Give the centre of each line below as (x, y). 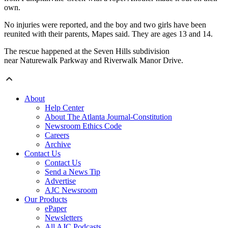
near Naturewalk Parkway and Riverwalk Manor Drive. (94, 61)
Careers (57, 135)
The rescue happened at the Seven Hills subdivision (87, 51)
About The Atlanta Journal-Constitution (108, 117)
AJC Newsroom (71, 190)
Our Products (46, 199)
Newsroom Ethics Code (83, 126)
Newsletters (64, 218)
